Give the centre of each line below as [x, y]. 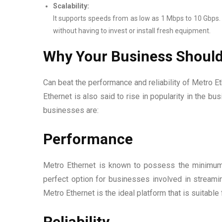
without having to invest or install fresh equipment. [132, 30]
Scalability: [71, 6]
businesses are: [71, 110]
